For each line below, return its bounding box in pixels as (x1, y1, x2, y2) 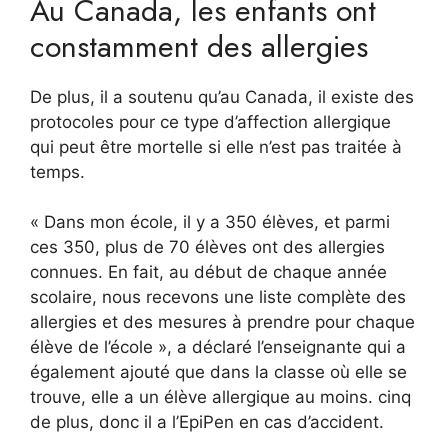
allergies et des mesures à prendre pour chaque (30, 312, 415, 333)
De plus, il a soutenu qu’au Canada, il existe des (30, 86, 414, 107)
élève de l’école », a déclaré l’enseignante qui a (30, 337, 406, 358)
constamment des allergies (30, 24, 368, 68)
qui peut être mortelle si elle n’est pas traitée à (30, 136, 402, 157)
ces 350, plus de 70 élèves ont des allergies (30, 237, 385, 258)
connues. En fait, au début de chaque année (30, 262, 387, 283)
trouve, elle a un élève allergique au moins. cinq (30, 387, 411, 408)
